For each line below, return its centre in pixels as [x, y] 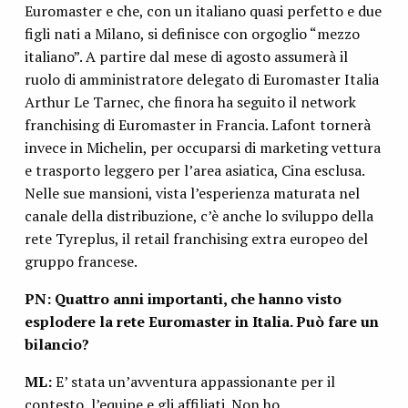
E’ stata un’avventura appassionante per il [193, 382]
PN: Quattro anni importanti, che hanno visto [183, 299]
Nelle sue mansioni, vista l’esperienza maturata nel [192, 194]
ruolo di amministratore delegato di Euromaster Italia [201, 80]
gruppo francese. [81, 262]
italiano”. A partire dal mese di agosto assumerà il [186, 57]
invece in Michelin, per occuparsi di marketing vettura [202, 148]
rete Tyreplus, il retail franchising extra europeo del [196, 239]
